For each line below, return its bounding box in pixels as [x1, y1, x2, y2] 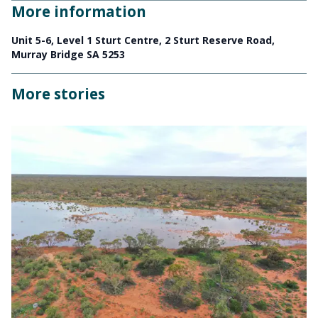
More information [11, 1, 146, 22]
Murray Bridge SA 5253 [11, 48, 125, 62]
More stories [11, 84, 105, 104]
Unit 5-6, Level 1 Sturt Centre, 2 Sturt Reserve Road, [11, 33, 275, 48]
